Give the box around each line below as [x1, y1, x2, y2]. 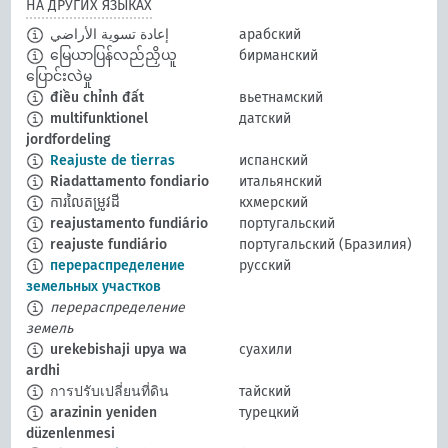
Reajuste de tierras [50, 152, 176, 170]
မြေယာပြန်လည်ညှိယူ [46, 47, 178, 65]
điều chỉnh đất [46, 89, 145, 107]
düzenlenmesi [26, 425, 116, 443]
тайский [239, 383, 291, 401]
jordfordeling [26, 131, 112, 149]
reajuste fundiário [46, 236, 168, 254]
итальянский [239, 173, 322, 191]
